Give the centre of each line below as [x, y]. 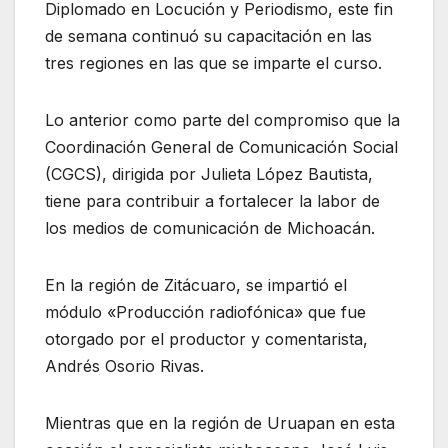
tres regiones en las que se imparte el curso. [213, 63]
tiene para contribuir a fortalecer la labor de [212, 201]
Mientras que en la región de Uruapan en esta [220, 423]
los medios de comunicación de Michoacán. [210, 228]
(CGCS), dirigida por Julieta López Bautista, [209, 174]
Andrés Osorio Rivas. [124, 366]
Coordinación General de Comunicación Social [221, 147]
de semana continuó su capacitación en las [208, 36]
